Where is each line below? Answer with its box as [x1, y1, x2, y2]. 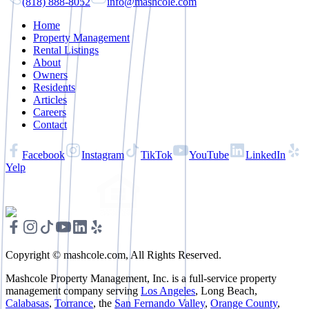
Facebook [22, 148, 65, 161]
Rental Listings [33, 43, 99, 56]
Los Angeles [141, 284, 195, 297]
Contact [33, 118, 67, 130]
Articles [33, 93, 67, 106]
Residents [33, 81, 75, 93]
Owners [33, 68, 68, 81]
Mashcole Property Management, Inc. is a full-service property [6, 272, 277, 284]
